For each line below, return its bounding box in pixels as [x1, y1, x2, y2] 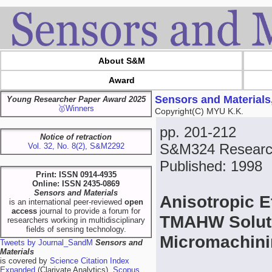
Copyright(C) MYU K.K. [155, 106, 243, 116]
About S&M [98, 56, 145, 66]
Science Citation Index [50, 256, 129, 265]
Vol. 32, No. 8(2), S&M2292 [27, 141, 124, 151]
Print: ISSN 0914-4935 [35, 170, 117, 179]
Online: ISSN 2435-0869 [32, 179, 120, 188]
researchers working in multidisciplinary [7, 216, 145, 225]
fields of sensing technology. [25, 225, 126, 234]
